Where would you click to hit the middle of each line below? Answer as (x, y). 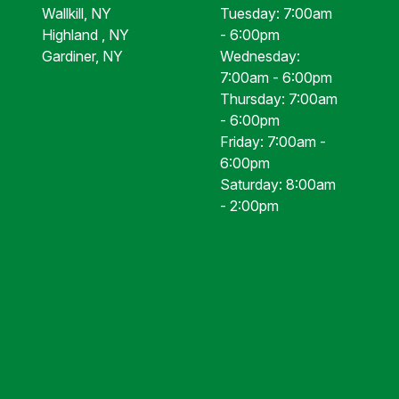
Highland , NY (85, 35)
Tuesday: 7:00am (277, 13)
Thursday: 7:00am (279, 99)
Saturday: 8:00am (278, 184)
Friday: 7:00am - (273, 142)
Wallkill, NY (76, 13)
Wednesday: (261, 56)
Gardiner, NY (82, 56)
